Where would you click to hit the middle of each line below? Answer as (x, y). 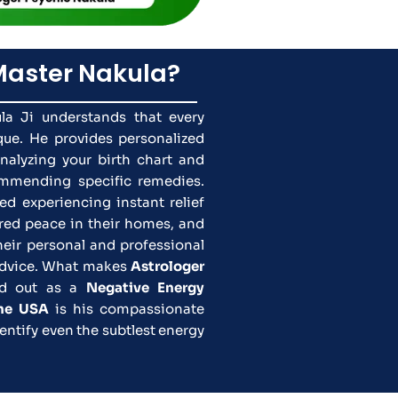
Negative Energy (145, 287)
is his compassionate (127, 308)
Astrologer (168, 266)
